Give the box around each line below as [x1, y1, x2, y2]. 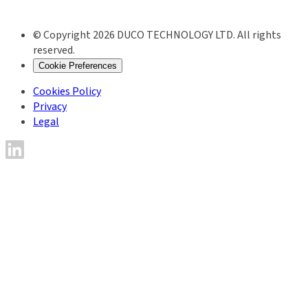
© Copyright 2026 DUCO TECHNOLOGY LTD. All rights [33, 27, 281, 43]
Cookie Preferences [38, 60, 117, 71]
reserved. [33, 43, 75, 58]
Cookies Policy [33, 84, 101, 100]
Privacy [33, 99, 67, 115]
